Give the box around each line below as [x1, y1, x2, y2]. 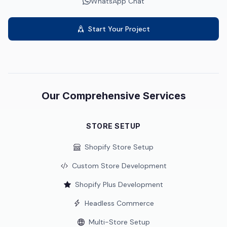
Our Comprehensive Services [41, 90, 186, 102]
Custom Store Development [71, 161, 167, 170]
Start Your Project [88, 24, 150, 33]
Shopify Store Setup [85, 142, 154, 152]
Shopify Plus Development [75, 180, 163, 189]
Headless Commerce [84, 199, 154, 208]
